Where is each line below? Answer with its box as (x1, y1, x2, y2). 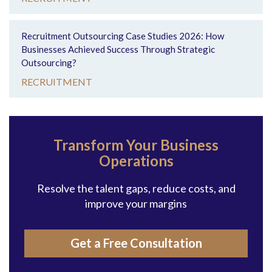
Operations (98, 152, 174, 169)
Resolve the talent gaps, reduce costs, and (36, 182, 236, 195)
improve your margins (85, 197, 187, 210)
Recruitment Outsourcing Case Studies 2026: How (21, 30, 224, 41)
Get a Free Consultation (70, 236, 202, 250)
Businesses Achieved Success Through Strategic (21, 44, 215, 55)
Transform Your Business (53, 136, 219, 154)
